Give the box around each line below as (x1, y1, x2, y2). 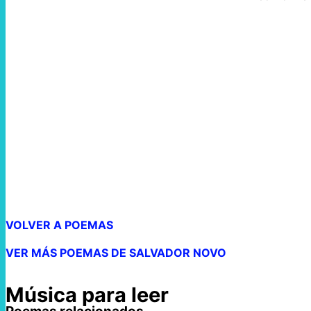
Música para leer (6, 282, 169, 307)
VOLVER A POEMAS (6, 218, 113, 233)
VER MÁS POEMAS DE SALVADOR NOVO (6, 246, 226, 260)
